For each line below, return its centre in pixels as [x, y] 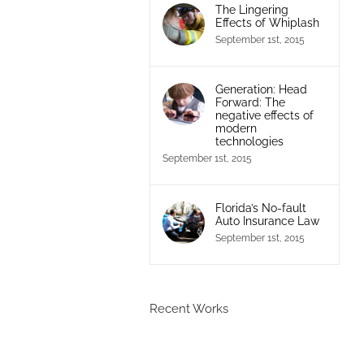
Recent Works [188, 308]
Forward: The [250, 102]
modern [236, 128]
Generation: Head [261, 89]
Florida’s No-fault [260, 208]
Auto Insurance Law [267, 221]
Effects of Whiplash [267, 22]
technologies [249, 141]
